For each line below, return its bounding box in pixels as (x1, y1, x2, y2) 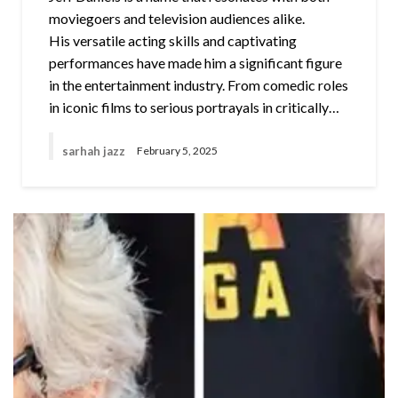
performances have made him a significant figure (49, 53, 342, 71)
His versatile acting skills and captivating (49, 31, 297, 49)
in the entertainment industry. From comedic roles (49, 76, 348, 93)
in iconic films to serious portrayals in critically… (49, 98, 339, 115)
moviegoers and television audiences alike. (49, 9, 305, 27)
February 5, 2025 (137, 144, 218, 158)
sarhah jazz (62, 143, 128, 158)
